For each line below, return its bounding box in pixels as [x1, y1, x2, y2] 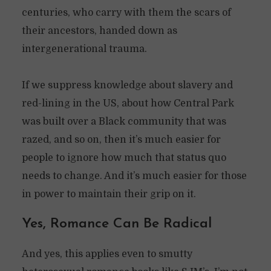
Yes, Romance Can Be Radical [21, 217, 212, 231]
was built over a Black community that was [21, 116, 226, 127]
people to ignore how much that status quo [21, 152, 226, 163]
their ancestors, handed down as [21, 25, 177, 36]
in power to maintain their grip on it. [21, 189, 196, 200]
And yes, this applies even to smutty [21, 249, 192, 260]
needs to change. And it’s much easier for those [21, 171, 247, 181]
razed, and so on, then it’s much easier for [21, 134, 221, 145]
